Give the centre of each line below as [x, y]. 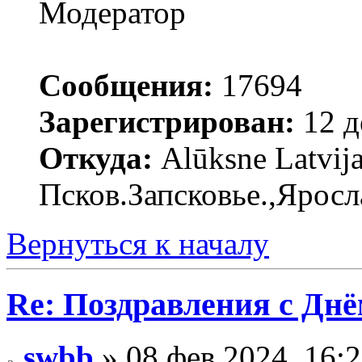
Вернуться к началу [138, 244]
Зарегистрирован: [167, 122]
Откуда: [96, 158]
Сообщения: [126, 86]
